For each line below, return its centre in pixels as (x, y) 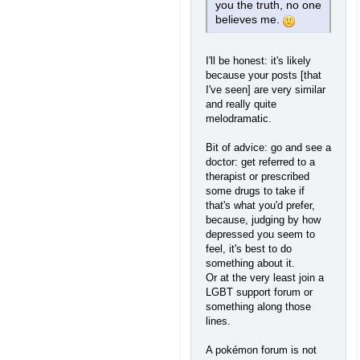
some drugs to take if (255, 191)
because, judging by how (263, 220)
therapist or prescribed (258, 177)
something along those (258, 307)
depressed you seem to (260, 235)
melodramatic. (240, 119)
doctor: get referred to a (260, 162)
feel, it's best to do (249, 249)
